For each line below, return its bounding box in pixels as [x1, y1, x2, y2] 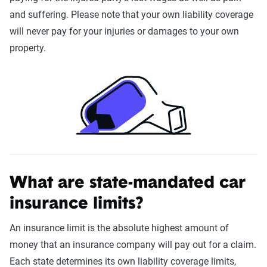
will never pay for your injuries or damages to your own [10, 26, 239, 37]
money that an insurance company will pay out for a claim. [10, 239, 256, 250]
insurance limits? [10, 196, 148, 213]
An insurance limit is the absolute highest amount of [10, 222, 229, 234]
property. [10, 42, 46, 54]
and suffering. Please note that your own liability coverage [10, 9, 253, 20]
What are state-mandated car [10, 175, 246, 192]
